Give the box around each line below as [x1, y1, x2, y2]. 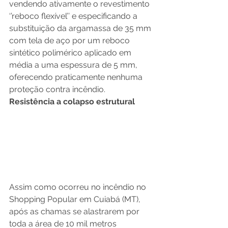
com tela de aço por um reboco [9, 35, 132, 45]
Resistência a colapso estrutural [9, 96, 135, 106]
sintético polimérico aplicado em [9, 47, 133, 58]
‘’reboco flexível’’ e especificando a [9, 11, 139, 21]
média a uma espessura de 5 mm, [9, 60, 139, 70]
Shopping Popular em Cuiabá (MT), [9, 194, 142, 204]
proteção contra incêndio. [9, 84, 105, 94]
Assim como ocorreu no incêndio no [9, 182, 148, 192]
